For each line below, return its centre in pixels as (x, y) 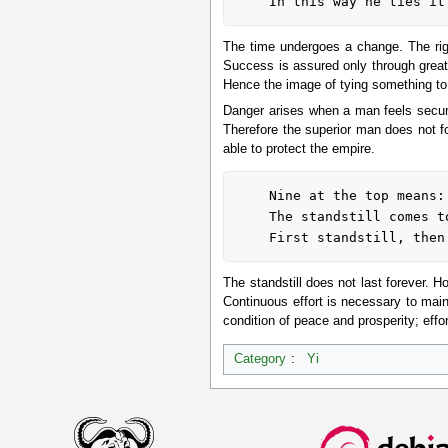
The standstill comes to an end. (252, 217)
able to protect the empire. (299, 148)
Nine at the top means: (252, 196)
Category (260, 359)
